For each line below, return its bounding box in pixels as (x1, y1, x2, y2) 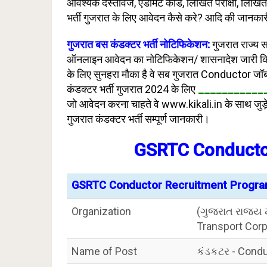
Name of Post (72, 245, 137, 257)
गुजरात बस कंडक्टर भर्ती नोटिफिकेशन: (67, 38, 212, 51)
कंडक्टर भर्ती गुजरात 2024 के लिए (67, 83, 198, 95)
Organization (72, 205, 131, 218)
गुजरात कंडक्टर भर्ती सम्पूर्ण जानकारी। (67, 113, 210, 125)
